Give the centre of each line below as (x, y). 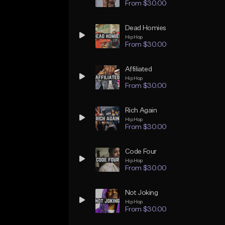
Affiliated (138, 69)
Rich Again (141, 110)
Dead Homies (146, 28)
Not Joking (141, 193)
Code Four (141, 152)
